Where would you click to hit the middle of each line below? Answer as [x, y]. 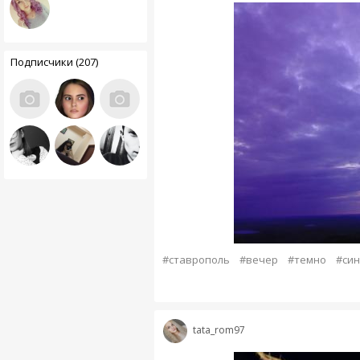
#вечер [258, 260]
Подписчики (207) [54, 62]
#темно [307, 260]
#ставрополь [196, 260]
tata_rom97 [219, 330]
